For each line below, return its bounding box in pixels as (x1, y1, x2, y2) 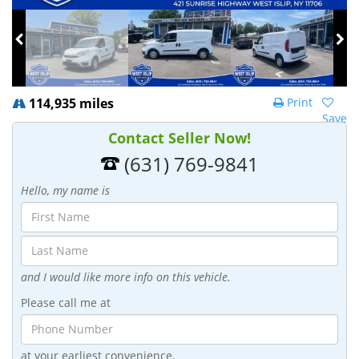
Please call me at (21, 294, 111, 310)
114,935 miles (26, 94, 114, 112)
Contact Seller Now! (108, 127, 251, 147)
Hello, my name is (21, 182, 110, 198)
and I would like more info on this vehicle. (21, 268, 231, 284)
